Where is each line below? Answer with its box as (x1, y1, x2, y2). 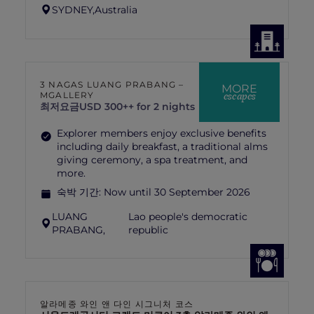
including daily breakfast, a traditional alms (57, 140, 268, 153)
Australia (95, 3, 137, 16)
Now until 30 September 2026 (104, 186, 250, 198)
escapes (223, 89, 256, 102)
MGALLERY (40, 90, 95, 100)
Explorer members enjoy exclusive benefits (57, 127, 266, 139)
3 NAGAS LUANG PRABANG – (40, 79, 184, 90)
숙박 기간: (57, 186, 104, 198)
